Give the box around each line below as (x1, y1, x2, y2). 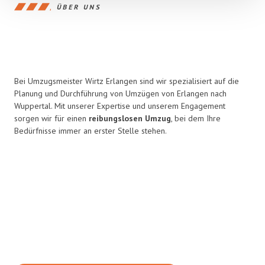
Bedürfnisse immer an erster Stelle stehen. (14, 125, 167, 136)
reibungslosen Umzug (89, 113, 171, 124)
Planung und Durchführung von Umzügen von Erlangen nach (14, 88, 227, 99)
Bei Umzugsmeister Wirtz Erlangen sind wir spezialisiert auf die (14, 76, 239, 86)
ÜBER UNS (57, 2, 101, 11)
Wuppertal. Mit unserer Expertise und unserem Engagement (14, 101, 225, 111)
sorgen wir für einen (14, 113, 89, 124)
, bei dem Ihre (171, 113, 221, 124)
